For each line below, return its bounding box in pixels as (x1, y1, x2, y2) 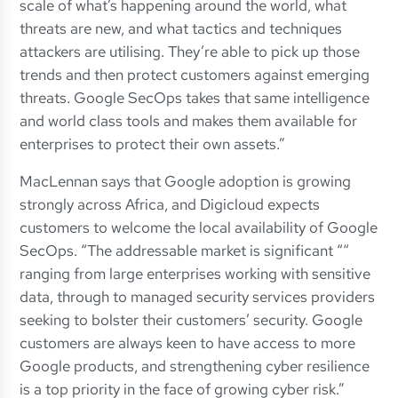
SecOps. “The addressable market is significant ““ (20, 241, 350, 261)
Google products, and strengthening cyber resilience (20, 356, 370, 377)
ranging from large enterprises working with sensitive (20, 264, 371, 284)
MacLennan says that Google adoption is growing (20, 171, 352, 192)
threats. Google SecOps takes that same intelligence (20, 88, 370, 108)
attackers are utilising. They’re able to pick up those (20, 42, 361, 62)
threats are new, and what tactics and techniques (20, 19, 343, 39)
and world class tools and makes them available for (20, 111, 358, 131)
